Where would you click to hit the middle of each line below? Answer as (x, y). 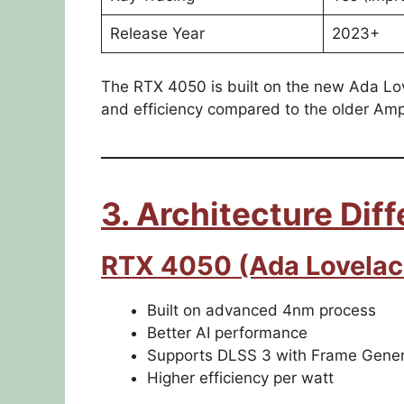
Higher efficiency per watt (240, 378)
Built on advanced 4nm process (262, 311)
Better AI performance (227, 333)
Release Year (157, 33)
